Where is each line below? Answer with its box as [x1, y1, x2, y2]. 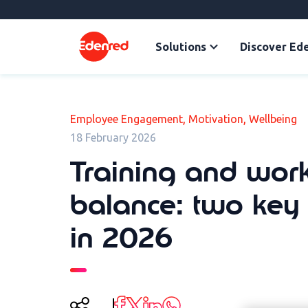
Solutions [155, 41, 207, 53]
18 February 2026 [70, 131, 156, 144]
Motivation [188, 113, 243, 125]
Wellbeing [249, 113, 297, 125]
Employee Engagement [70, 113, 183, 125]
